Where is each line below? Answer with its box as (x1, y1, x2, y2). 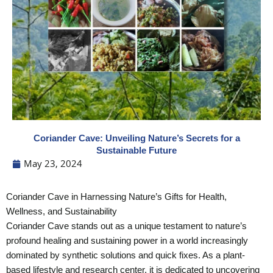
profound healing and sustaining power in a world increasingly (6, 236, 248, 246)
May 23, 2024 (24, 158, 82, 170)
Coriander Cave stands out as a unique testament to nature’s (6, 221, 247, 232)
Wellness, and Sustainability (6, 207, 117, 217)
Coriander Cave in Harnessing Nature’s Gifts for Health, (6, 192, 227, 202)
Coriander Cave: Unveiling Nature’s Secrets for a (33, 133, 240, 144)
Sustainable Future (96, 146, 177, 156)
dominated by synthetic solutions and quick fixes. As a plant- (6, 250, 245, 261)
